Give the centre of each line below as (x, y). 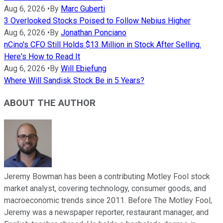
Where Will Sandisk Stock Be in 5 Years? (74, 81)
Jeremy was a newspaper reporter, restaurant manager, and (106, 212)
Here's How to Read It (42, 57)
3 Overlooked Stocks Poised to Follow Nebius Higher (97, 21)
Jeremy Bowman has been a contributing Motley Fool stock (107, 176)
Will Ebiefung (84, 69)
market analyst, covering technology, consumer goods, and (105, 188)
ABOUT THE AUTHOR (50, 103)
